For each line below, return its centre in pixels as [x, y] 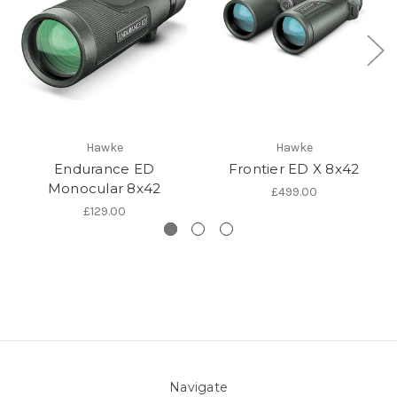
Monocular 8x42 [104, 188]
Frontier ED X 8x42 [294, 168]
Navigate [198, 387]
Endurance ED [104, 168]
